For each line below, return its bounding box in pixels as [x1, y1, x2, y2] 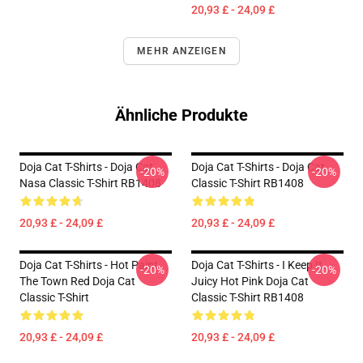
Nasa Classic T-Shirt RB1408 [19, 177, 161, 190]
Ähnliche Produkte [115, 105, 248, 125]
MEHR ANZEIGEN [137, 45, 226, 57]
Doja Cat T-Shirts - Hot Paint [19, 258, 158, 271]
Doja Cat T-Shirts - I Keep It [191, 258, 322, 271]
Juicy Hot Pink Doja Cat [191, 275, 309, 288]
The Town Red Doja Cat [19, 275, 135, 288]
